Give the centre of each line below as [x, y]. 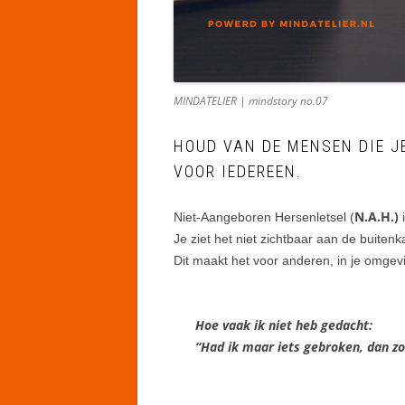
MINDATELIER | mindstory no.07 [251, 100]
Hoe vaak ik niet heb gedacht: [284, 325]
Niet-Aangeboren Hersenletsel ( [264, 217]
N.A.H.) [377, 216]
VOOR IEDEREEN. [238, 171]
